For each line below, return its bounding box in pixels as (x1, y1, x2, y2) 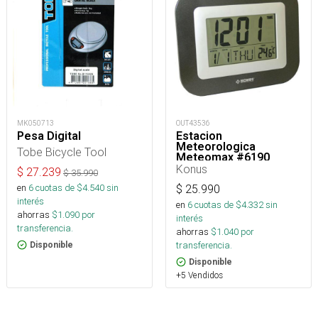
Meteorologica (176, 140, 256, 153)
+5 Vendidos (176, 270, 223, 280)
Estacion (176, 129, 222, 143)
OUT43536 (176, 119, 210, 128)
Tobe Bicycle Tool (17, 145, 106, 159)
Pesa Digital (17, 129, 81, 143)
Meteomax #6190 (176, 150, 270, 164)
